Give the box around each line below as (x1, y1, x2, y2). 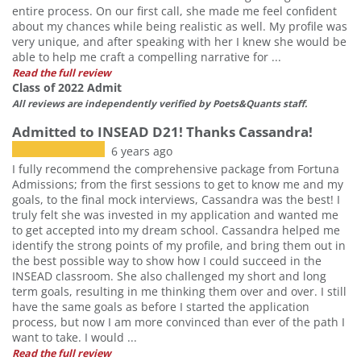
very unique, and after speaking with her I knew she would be (12, 33, 346, 49)
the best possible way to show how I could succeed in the (12, 252, 322, 268)
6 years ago (111, 143, 172, 159)
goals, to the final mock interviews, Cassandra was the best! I (12, 191, 340, 207)
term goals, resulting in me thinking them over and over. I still (12, 283, 346, 299)
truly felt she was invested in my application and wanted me (12, 206, 338, 222)
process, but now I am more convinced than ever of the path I (12, 313, 345, 330)
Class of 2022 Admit (12, 79, 122, 95)
